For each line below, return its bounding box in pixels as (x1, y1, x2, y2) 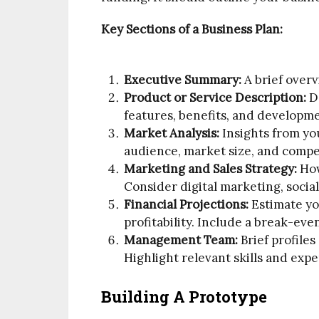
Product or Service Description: (124, 89, 307, 105)
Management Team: (124, 231, 239, 248)
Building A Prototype (101, 286, 267, 307)
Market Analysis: (124, 125, 220, 141)
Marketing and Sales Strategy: (124, 160, 298, 177)
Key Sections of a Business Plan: (101, 21, 283, 38)
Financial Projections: (124, 196, 249, 212)
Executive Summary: (124, 71, 242, 88)
